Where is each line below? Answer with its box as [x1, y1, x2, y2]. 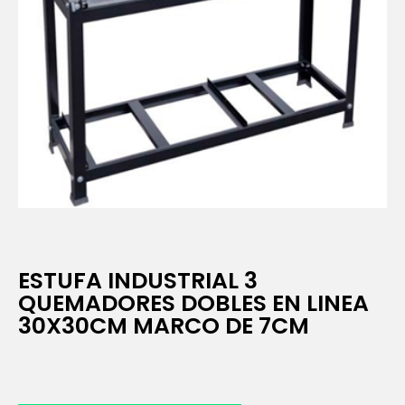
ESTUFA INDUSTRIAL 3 [18, 264, 258, 297]
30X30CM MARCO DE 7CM [18, 309, 309, 342]
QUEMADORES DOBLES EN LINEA [18, 287, 369, 319]
